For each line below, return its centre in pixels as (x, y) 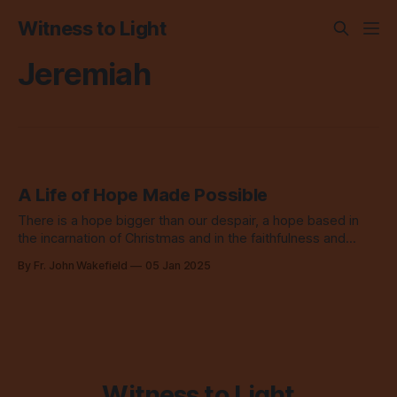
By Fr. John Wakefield (73, 266)
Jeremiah (84, 74)
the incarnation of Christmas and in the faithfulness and (182, 239)
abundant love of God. (85, 257)
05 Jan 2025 (178, 266)
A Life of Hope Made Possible (143, 195)
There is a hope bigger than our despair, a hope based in (188, 221)
